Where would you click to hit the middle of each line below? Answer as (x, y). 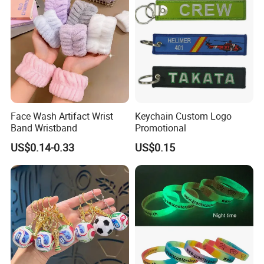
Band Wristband (44, 128)
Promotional (160, 128)
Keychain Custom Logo (183, 116)
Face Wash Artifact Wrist (62, 116)
